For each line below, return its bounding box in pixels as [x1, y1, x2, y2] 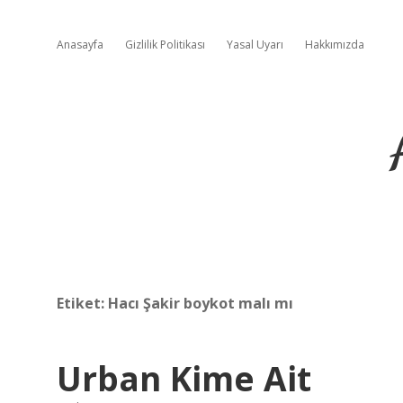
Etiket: [57, 293, 108, 313]
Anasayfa [57, 37, 103, 52]
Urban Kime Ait [57, 355, 311, 401]
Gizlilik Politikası [125, 37, 205, 52]
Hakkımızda [305, 37, 364, 52]
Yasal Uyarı [227, 37, 283, 52]
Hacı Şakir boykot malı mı [108, 293, 293, 313]
